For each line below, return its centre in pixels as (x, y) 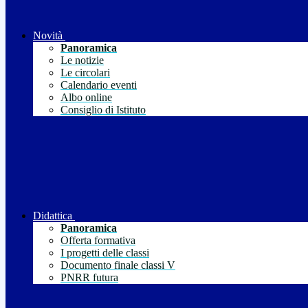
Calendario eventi (99, 85)
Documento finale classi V (118, 265)
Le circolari (85, 73)
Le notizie (82, 60)
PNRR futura (89, 278)
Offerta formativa (98, 241)
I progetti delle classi (105, 253)
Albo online (86, 98)
